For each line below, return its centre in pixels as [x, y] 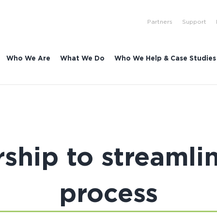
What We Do [83, 58]
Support [194, 21]
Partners [160, 21]
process [108, 192]
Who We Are [29, 58]
